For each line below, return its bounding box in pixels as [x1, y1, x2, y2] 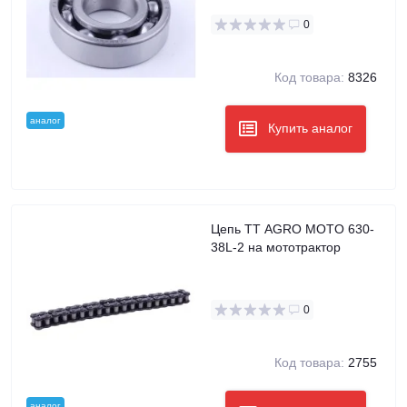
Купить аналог [268, 121, 352, 136]
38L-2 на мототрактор [211, 240, 341, 254]
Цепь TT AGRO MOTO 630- [211, 222, 374, 236]
